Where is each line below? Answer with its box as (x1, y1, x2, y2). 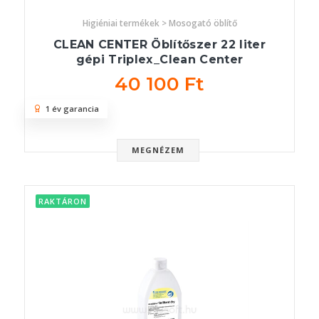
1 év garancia (41, 103, 99, 115)
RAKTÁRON (38, 196, 87, 207)
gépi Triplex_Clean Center (75, 53, 244, 67)
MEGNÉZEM (131, 145, 185, 156)
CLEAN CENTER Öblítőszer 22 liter (53, 38, 266, 52)
